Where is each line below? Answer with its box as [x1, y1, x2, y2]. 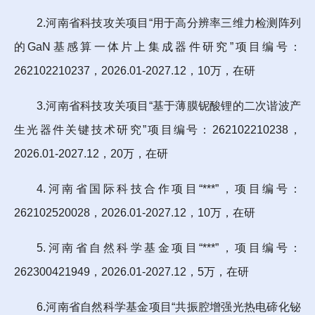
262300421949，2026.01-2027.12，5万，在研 [14, 265, 249, 278]
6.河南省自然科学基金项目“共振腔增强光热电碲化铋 [37, 300, 301, 313]
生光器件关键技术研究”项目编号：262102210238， [14, 123, 301, 136]
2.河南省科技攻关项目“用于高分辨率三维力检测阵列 [37, 16, 301, 29]
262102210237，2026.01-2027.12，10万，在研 [14, 64, 255, 77]
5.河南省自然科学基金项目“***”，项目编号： [37, 241, 301, 254]
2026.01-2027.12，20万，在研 [14, 147, 168, 160]
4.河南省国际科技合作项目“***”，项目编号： [37, 182, 301, 195]
